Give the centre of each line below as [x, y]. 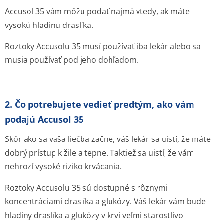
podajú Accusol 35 [44, 119]
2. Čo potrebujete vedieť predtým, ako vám [100, 104]
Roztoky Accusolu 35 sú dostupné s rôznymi [86, 188]
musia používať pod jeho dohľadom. [72, 60]
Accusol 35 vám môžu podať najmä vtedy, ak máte [97, 11]
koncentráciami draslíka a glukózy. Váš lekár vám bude [105, 201]
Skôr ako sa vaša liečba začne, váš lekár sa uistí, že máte [108, 139]
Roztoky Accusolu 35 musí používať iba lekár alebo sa [103, 46]
